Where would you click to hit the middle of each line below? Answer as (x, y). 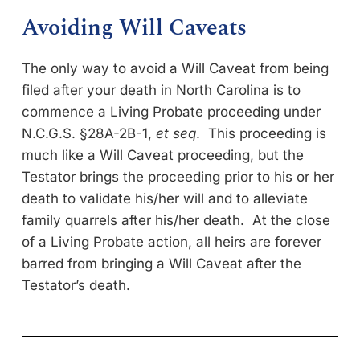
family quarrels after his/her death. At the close (176, 220)
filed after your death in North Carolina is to (161, 90)
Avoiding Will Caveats (134, 27)
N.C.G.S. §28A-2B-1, (89, 133)
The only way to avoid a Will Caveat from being (175, 68)
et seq (176, 133)
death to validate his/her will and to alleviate (165, 198)
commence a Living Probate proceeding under (171, 111)
